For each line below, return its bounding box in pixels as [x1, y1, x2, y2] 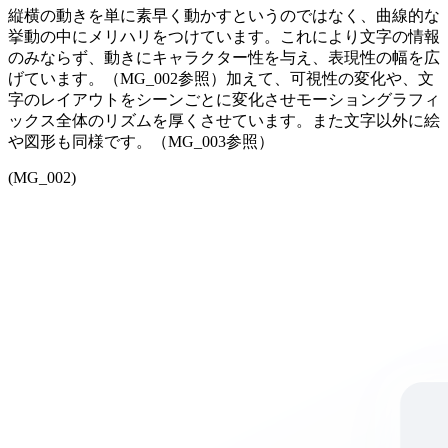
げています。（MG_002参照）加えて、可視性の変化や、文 [8, 70, 434, 88]
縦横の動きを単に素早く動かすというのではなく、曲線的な [8, 7, 440, 25]
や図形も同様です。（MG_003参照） [8, 133, 274, 151]
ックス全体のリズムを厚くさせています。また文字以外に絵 [8, 112, 440, 130]
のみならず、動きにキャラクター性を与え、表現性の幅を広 [8, 49, 440, 67]
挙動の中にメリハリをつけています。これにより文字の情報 [8, 28, 440, 46]
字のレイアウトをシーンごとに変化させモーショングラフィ [8, 91, 440, 109]
